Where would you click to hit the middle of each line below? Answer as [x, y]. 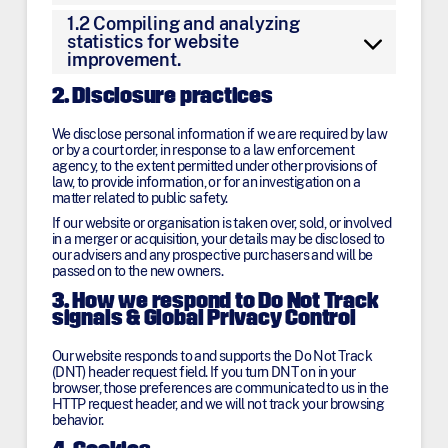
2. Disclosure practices [162, 98]
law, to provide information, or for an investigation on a [206, 182]
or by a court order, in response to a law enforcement [203, 150]
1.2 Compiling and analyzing [183, 24]
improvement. [123, 60]
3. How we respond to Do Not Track [215, 302]
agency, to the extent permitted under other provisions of [214, 166]
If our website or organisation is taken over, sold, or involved [221, 222]
